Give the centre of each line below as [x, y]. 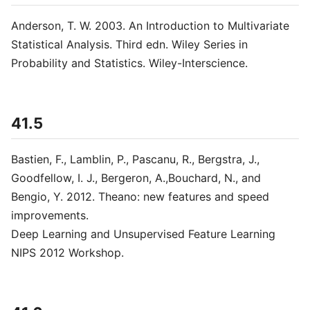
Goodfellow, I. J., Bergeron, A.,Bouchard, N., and [136, 178]
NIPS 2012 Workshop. [67, 253]
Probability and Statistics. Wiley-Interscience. [129, 63]
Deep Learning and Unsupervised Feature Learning [143, 234]
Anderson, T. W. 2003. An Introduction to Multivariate [150, 26]
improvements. [50, 215]
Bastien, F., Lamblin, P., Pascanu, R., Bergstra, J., [135, 159]
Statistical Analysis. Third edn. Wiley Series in [129, 44]
